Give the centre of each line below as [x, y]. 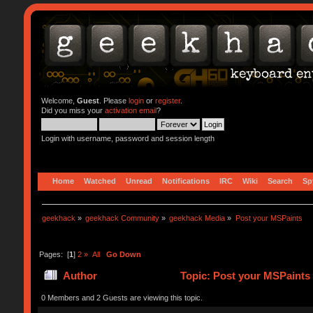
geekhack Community [123, 218]
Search [280, 181]
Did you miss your [73, 110]
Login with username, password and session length [128, 138]
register [167, 101]
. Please [114, 101]
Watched [100, 181]
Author [80, 276]
